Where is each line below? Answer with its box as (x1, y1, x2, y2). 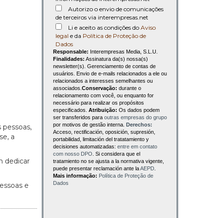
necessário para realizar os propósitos (53, 100, 144, 106)
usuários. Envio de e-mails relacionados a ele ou (53, 71, 167, 77)
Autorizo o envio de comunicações (68, 5, 163, 13)
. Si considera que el (92, 151, 140, 157)
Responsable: (53, 49, 89, 55)
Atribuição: (89, 107, 117, 113)
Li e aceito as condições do (68, 24, 141, 32)
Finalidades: (53, 56, 85, 62)
